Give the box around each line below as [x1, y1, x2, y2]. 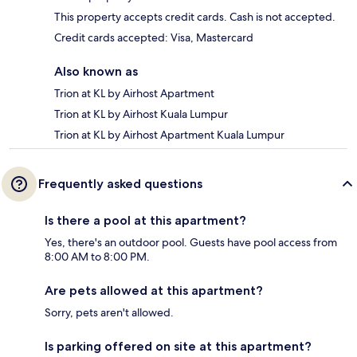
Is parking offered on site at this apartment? [45, 339, 312, 355]
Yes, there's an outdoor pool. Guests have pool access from [45, 235, 337, 250]
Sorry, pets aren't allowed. [45, 305, 174, 320]
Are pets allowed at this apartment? [45, 283, 263, 299]
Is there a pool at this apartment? [45, 213, 246, 229]
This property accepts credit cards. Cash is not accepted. [54, 10, 335, 25]
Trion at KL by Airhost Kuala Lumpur [54, 107, 228, 122]
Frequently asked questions [38, 176, 202, 192]
